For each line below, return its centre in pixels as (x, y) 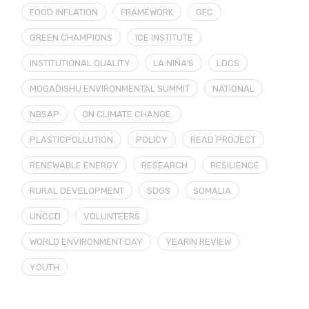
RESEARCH (165, 166)
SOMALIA (212, 191)
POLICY (152, 140)
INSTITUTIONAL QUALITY (80, 63)
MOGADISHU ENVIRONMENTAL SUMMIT (110, 89)
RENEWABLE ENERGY (74, 166)
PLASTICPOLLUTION (72, 140)
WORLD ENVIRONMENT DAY (87, 242)
